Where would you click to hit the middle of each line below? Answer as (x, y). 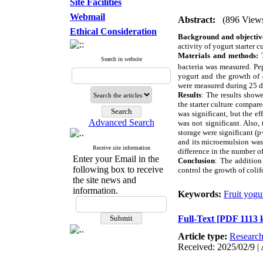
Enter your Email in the (116, 159)
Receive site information (121, 148)
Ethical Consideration (113, 31)
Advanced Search (121, 122)
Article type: (204, 236)
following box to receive (118, 169)
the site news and (104, 180)
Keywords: (201, 194)
